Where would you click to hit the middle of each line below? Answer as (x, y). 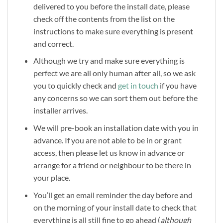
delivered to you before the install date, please (111, 6)
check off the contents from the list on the (104, 18)
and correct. (53, 43)
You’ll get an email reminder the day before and (113, 195)
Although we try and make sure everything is (109, 61)
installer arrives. (60, 111)
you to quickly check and (75, 86)
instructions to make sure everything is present (113, 31)
